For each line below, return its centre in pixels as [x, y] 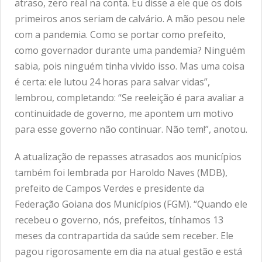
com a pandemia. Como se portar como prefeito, [120, 35]
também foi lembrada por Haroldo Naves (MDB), [121, 173]
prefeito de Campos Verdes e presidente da [109, 189]
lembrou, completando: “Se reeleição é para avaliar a [129, 98]
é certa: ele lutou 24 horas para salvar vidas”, [112, 82]
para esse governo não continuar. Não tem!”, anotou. [131, 130]
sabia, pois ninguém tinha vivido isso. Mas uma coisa [130, 66]
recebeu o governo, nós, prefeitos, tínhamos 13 [119, 220]
